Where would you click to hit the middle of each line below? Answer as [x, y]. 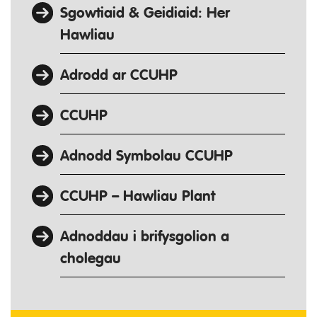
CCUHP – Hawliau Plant [138, 197]
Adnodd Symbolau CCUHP [146, 157]
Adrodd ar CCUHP [119, 76]
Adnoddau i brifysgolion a [145, 237]
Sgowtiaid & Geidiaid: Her [145, 14]
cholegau [91, 259]
